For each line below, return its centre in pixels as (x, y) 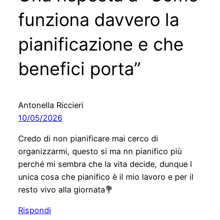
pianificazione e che (101, 44)
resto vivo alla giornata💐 (65, 189)
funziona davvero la (98, 19)
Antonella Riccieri (51, 105)
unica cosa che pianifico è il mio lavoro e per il (106, 177)
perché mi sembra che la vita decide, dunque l (105, 164)
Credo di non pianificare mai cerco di (88, 138)
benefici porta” (79, 69)
